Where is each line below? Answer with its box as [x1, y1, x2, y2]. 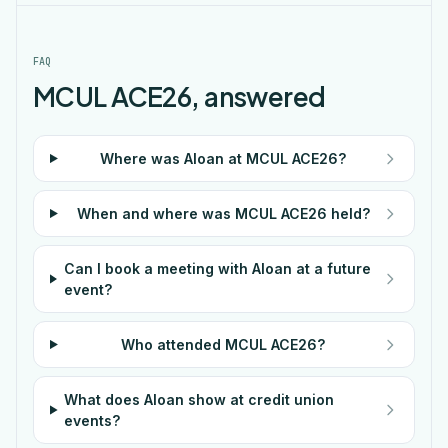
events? [64, 412, 121, 429]
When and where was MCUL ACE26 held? [76, 205, 370, 222]
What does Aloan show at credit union [64, 391, 335, 408]
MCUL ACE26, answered [33, 80, 326, 113]
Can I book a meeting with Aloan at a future [63, 260, 371, 277]
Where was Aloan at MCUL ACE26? [100, 150, 347, 167]
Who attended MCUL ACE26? [121, 336, 326, 353]
